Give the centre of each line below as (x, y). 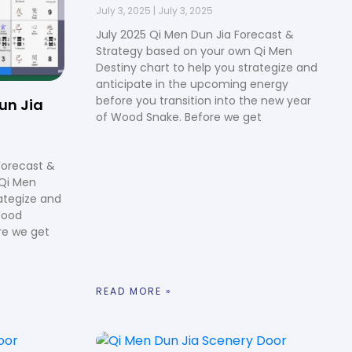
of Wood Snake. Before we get (179, 117)
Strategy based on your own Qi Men (194, 51)
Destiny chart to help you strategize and (207, 68)
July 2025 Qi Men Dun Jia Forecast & (195, 35)
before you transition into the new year (203, 101)
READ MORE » (134, 291)
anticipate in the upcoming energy (192, 84)
